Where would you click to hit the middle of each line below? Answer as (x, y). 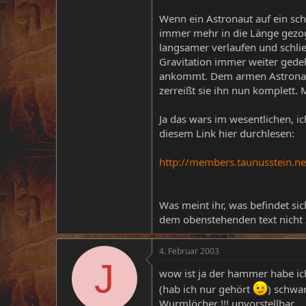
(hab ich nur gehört (206, 289)
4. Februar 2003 (189, 251)
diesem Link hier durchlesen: (227, 133)
